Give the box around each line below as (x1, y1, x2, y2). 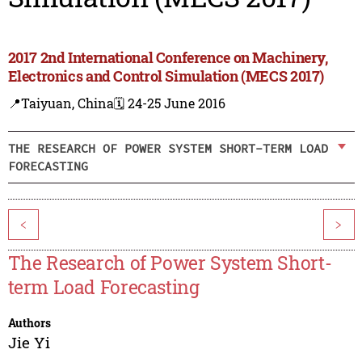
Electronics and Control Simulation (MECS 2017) (7, 66, 325, 86)
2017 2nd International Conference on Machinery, (7, 48, 328, 68)
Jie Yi (7, 332, 50, 353)
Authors (7, 315, 51, 331)
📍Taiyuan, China (7, 95, 114, 112)
